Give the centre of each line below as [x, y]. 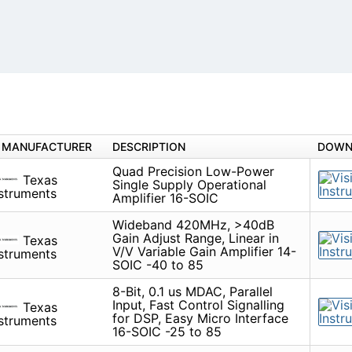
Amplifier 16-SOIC [165, 198]
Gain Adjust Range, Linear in [195, 238]
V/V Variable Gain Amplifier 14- [204, 252]
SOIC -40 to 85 [158, 265]
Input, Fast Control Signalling [198, 305]
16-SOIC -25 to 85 [167, 332]
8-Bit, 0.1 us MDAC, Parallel [192, 292]
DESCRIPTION [148, 147]
